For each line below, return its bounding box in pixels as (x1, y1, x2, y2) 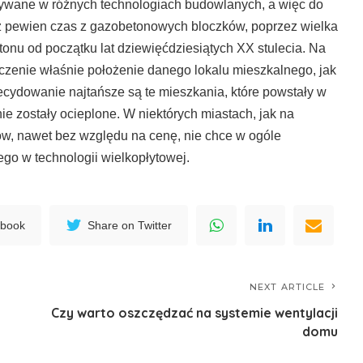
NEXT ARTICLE (250, 281, 326, 293)
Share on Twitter (88, 219, 173, 232)
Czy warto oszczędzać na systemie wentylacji (51, 305, 339, 321)
